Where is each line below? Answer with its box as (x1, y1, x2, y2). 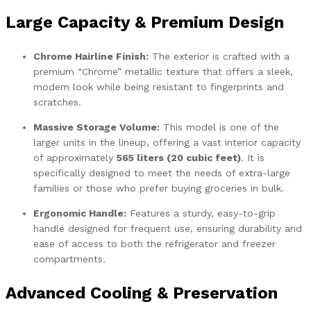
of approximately (33, 151, 117, 163)
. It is (241, 151, 264, 163)
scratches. (33, 96, 81, 108)
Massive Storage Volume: (33, 121, 160, 133)
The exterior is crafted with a (149, 50, 289, 62)
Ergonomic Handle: (33, 207, 126, 219)
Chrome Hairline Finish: (33, 50, 149, 62)
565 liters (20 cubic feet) (117, 151, 241, 163)
